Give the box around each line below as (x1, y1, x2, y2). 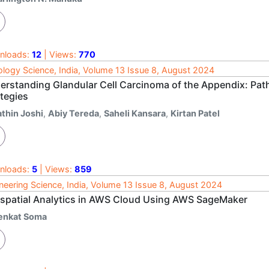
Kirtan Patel (171, 107, 220, 118)
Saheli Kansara (104, 107, 166, 118)
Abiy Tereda (48, 107, 99, 118)
